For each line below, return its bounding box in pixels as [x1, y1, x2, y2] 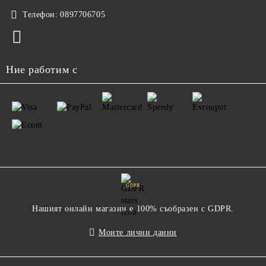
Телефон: [23, 10, 58, 19]
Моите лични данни [99, 228, 177, 237]
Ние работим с [6, 64, 78, 75]
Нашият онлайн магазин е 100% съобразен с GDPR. [32, 204, 234, 213]
